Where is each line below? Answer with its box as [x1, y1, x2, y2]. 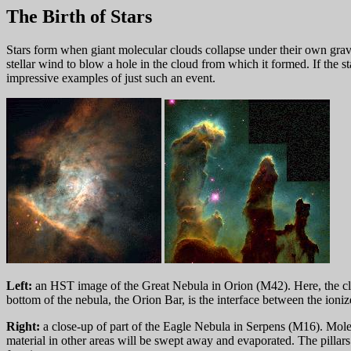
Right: [6, 319, 40, 333]
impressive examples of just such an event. [6, 71, 215, 85]
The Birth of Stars [6, 6, 152, 27]
